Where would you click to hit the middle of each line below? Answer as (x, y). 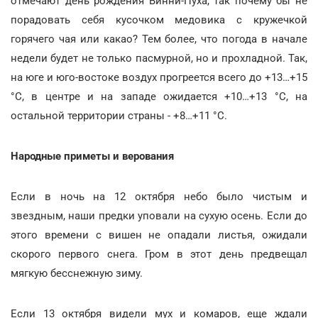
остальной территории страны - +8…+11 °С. (119, 115)
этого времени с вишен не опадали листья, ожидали (159, 235)
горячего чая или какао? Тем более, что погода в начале (159, 39)
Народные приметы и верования (92, 156)
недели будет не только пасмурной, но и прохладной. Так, (159, 58)
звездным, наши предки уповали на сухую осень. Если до (159, 215)
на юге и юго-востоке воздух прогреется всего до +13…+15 (159, 77)
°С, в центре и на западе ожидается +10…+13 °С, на (159, 96)
